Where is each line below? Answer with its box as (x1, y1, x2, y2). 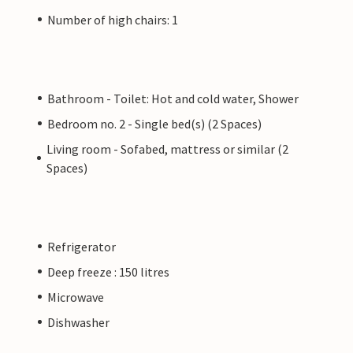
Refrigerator (47, 238, 116, 255)
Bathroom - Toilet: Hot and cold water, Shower (47, 90, 299, 106)
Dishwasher (47, 314, 110, 330)
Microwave (47, 288, 104, 305)
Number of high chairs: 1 (47, 11, 178, 28)
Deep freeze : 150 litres (47, 263, 169, 280)
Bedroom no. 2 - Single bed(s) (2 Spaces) (47, 115, 262, 132)
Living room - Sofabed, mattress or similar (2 (46, 140, 289, 157)
